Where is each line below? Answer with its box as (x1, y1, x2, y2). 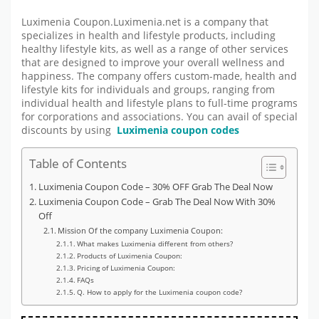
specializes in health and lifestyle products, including (21, 29, 276, 43)
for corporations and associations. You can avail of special (21, 110, 298, 124)
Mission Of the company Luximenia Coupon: (58, 224, 224, 236)
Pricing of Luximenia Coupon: (76, 262, 175, 273)
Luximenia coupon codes (117, 124, 239, 137)
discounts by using (21, 124, 114, 137)
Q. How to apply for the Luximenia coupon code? (76, 286, 242, 297)
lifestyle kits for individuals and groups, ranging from (21, 83, 275, 97)
